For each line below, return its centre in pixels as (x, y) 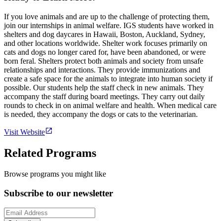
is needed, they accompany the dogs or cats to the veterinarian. (101, 114)
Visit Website (24, 132)
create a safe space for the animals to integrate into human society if (108, 79)
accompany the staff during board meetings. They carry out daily (104, 97)
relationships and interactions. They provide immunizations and (102, 70)
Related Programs (50, 153)
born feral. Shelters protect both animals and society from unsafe (104, 61)
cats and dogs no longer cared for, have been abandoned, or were (105, 52)
